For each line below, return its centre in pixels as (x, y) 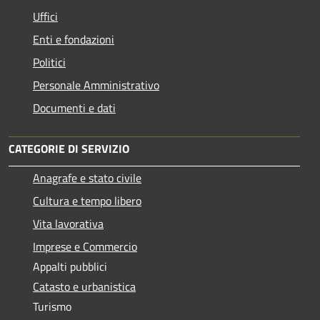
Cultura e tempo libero (87, 201)
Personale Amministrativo (96, 85)
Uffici (45, 17)
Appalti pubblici (70, 267)
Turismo (52, 307)
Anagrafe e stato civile (87, 178)
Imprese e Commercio (85, 247)
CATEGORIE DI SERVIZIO (69, 149)
